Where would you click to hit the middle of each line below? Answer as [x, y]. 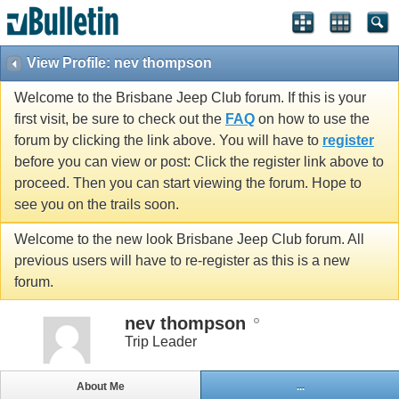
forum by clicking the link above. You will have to [168, 141]
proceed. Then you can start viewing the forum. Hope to [188, 183]
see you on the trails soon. [97, 205]
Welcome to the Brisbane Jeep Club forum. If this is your [190, 98]
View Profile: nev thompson [119, 63]
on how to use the [312, 119]
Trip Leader [161, 341]
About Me [100, 387]
